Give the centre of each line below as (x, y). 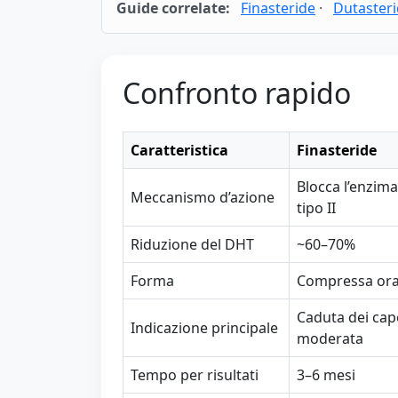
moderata (330, 338)
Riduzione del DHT (192, 244)
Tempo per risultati (195, 375)
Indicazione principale (204, 328)
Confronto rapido (237, 93)
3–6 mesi (326, 375)
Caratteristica (179, 150)
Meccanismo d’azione (203, 197)
